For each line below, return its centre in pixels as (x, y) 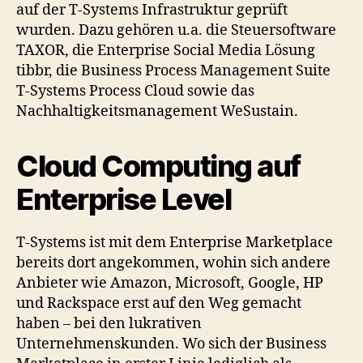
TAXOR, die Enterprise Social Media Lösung (166, 50)
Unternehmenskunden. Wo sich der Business (171, 344)
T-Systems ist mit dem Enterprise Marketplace (175, 242)
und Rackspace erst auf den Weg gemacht (159, 303)
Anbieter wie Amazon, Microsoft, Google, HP (170, 283)
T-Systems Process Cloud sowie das (135, 91)
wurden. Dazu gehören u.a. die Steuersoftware (176, 30)
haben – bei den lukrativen (109, 323)
